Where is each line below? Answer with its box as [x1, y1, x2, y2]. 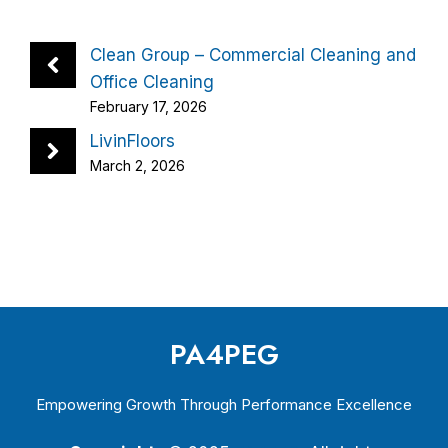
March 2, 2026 [90, 157, 186, 174]
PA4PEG [169, 334, 279, 375]
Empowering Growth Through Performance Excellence [36, 395, 412, 414]
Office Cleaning [90, 72, 215, 92]
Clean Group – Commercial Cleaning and [90, 45, 417, 65]
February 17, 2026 [90, 98, 208, 115]
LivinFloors [90, 131, 176, 151]
